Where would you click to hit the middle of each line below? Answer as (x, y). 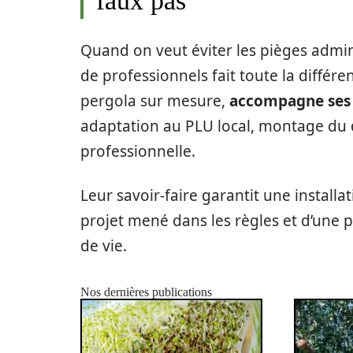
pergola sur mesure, (155, 100)
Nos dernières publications (146, 292)
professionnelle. (138, 151)
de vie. (104, 245)
